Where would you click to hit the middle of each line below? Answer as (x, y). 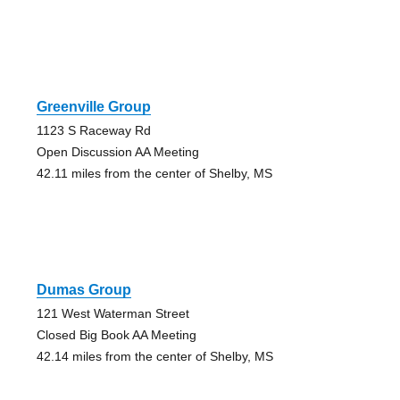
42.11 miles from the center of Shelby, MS (154, 173)
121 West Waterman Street (112, 313)
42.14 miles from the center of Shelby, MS (154, 356)
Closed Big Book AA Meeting (116, 334)
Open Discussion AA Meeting (117, 151)
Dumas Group (83, 289)
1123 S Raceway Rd (93, 130)
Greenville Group (93, 106)
